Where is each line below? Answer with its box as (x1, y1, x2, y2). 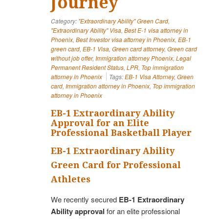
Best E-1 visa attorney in (124, 25, 188, 34)
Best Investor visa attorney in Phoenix (76, 35, 175, 44)
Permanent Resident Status (51, 63, 124, 71)
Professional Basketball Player (51, 127, 192, 138)
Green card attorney (112, 44, 164, 53)
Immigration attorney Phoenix (95, 53, 173, 62)
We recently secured (51, 194, 119, 204)
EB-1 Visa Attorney (125, 72, 174, 81)
